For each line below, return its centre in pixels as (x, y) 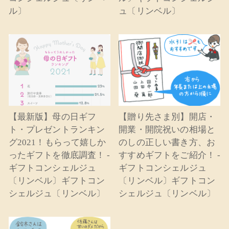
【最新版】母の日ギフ (52, 117)
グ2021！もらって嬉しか (57, 142)
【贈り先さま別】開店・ (167, 117)
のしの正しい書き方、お (167, 142)
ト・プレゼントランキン (57, 129)
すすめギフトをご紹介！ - (170, 155)
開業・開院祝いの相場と (167, 129)
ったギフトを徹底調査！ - (59, 155)
